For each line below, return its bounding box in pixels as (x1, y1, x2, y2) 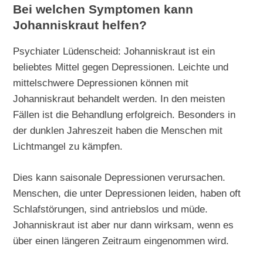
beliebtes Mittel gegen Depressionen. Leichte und (13, 61, 229, 73)
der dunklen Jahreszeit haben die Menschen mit (13, 124, 223, 137)
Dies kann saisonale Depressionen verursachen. (13, 171, 226, 184)
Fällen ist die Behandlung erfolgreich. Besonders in (13, 109, 236, 121)
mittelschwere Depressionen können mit (13, 77, 189, 89)
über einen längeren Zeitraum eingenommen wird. (13, 235, 230, 247)
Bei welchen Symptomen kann (13, 2, 194, 17)
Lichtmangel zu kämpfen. (13, 140, 123, 153)
